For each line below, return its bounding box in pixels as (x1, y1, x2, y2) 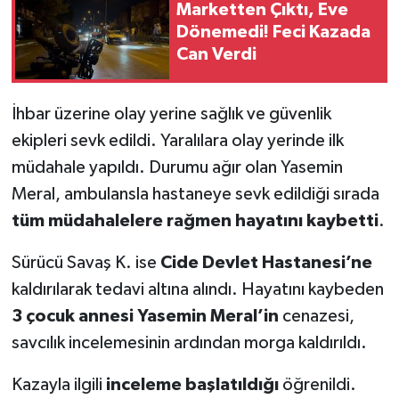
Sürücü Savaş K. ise (11, 253, 160, 272)
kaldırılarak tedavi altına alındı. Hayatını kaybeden (11, 280, 384, 298)
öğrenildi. (278, 375, 356, 394)
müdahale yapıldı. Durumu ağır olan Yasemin (11, 158, 343, 176)
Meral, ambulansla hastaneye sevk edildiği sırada (11, 184, 379, 203)
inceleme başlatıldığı (105, 375, 279, 394)
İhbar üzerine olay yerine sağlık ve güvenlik (11, 104, 331, 123)
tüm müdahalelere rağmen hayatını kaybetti (11, 211, 379, 230)
